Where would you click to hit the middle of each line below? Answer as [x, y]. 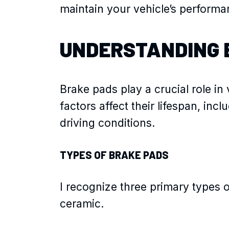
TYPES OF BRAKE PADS [114, 155]
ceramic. [82, 203]
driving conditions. [107, 123]
